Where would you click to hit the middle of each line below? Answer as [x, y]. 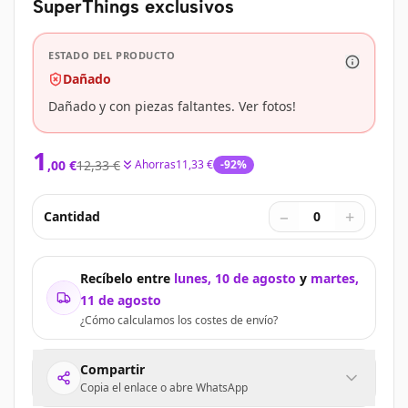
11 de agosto [121, 300]
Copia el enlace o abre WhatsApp [164, 388]
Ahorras [155, 164]
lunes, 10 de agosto [235, 278]
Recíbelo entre [125, 278]
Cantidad [72, 216]
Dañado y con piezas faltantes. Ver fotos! [172, 106]
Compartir [112, 369]
